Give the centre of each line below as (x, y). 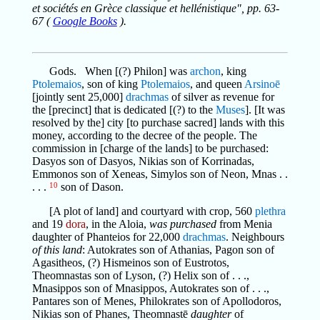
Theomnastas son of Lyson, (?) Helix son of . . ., (140, 275)
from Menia (244, 224)
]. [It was (265, 109)
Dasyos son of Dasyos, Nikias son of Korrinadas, (143, 161)
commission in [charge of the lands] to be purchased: (150, 148)
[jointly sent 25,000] (79, 96)
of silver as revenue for (221, 96)
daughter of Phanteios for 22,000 (107, 236)
